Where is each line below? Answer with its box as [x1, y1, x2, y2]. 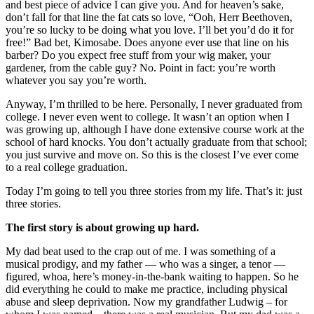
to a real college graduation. [6, 161, 128, 173]
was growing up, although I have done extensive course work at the [6, 123, 304, 135]
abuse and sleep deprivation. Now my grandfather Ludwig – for [6, 295, 287, 308]
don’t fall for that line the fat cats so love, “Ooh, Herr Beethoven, [6, 11, 292, 23]
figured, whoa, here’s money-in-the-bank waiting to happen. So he [6, 270, 299, 282]
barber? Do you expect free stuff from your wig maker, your [6, 48, 271, 61]
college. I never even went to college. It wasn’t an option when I [6, 110, 289, 123]
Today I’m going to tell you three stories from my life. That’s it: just [6, 184, 302, 197]
